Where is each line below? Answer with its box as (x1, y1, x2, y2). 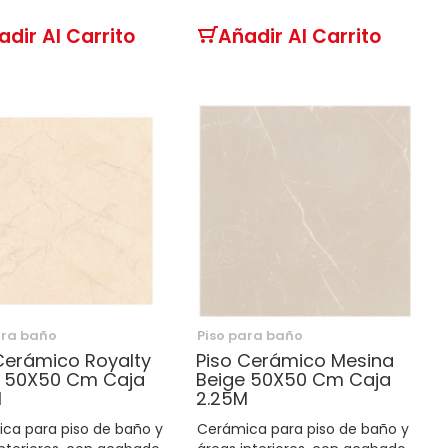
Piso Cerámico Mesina (196, 347, 394, 373)
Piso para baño (197, 325, 303, 345)
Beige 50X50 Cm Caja (196, 366, 391, 392)
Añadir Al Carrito (218, 22, 381, 50)
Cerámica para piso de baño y (197, 418, 409, 439)
